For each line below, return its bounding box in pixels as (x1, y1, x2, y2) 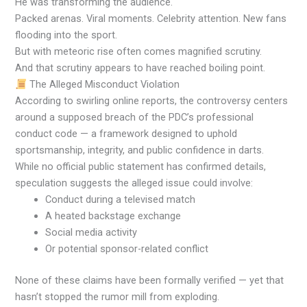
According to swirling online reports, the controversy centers (15, 95, 288, 108)
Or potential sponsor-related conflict (45, 243, 209, 256)
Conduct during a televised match (45, 193, 196, 206)
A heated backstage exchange (45, 210, 182, 223)
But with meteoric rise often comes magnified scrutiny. (15, 45, 262, 58)
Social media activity (45, 226, 138, 239)
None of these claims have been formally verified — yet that (15, 274, 284, 287)
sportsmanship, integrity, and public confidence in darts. (15, 144, 265, 157)
